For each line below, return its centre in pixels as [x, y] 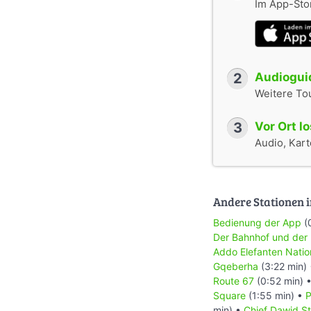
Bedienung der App [257, 222]
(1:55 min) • [276, 295]
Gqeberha [236, 266]
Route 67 [234, 280]
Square [229, 295]
